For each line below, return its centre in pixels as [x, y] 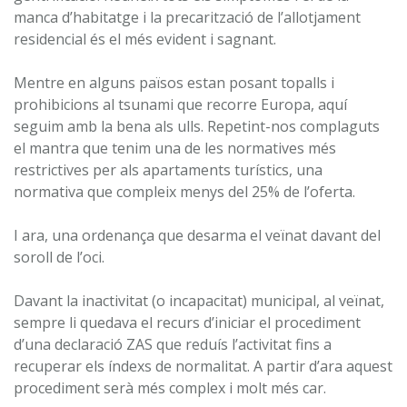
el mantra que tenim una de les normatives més [175, 148]
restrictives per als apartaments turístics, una [168, 169]
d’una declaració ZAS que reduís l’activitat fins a [173, 344]
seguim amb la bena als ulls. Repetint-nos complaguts [197, 126]
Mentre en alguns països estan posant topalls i [174, 82]
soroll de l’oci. [59, 257]
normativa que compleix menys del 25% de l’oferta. [184, 191]
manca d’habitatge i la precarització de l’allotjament [187, 17]
